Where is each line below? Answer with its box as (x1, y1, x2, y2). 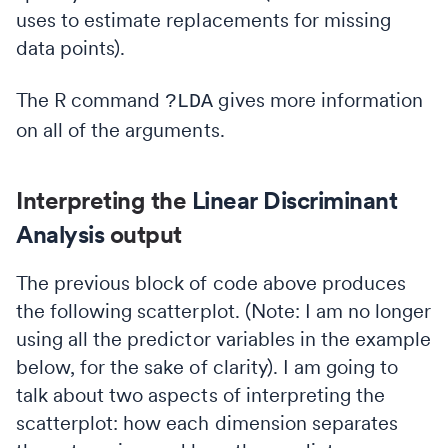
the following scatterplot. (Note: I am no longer (16, 298, 432, 323)
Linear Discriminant (191, 185, 397, 215)
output (109, 219, 182, 249)
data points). (16, 35, 131, 60)
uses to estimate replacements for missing (16, 7, 391, 32)
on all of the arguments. (16, 117, 225, 142)
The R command (16, 87, 166, 112)
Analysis (16, 219, 110, 249)
